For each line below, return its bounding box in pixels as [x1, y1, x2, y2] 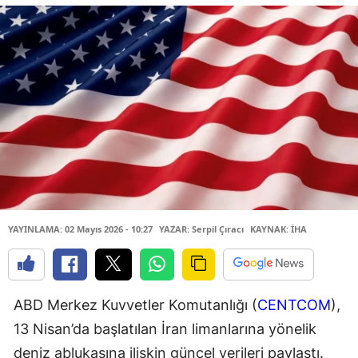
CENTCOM [257, 296, 331, 313]
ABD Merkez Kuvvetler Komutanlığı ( [14, 296, 257, 313]
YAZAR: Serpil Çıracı [159, 222, 244, 235]
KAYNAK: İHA [250, 222, 307, 235]
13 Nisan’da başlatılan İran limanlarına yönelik [14, 320, 316, 337]
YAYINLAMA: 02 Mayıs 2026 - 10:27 [8, 222, 153, 235]
